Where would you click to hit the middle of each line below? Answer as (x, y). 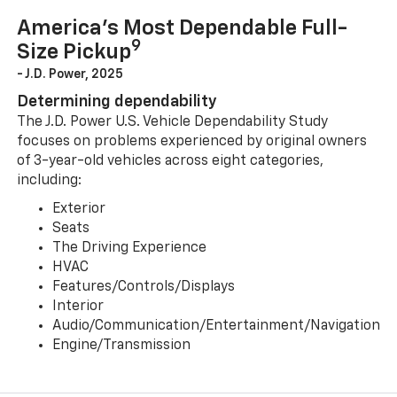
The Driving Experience (129, 249)
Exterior (78, 210)
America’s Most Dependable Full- (182, 29)
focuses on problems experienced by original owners (191, 142)
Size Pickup (74, 53)
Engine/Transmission (121, 346)
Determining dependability (117, 102)
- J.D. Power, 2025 (70, 75)
